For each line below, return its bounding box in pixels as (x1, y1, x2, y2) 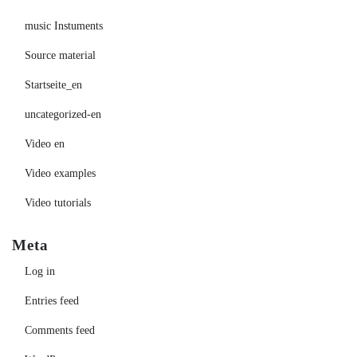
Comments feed (25, 324, 95, 337)
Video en (25, 138, 65, 151)
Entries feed (25, 295, 79, 308)
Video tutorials (25, 197, 91, 210)
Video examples (25, 167, 96, 180)
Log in (25, 265, 55, 278)
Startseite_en (25, 79, 82, 92)
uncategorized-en (25, 108, 101, 121)
